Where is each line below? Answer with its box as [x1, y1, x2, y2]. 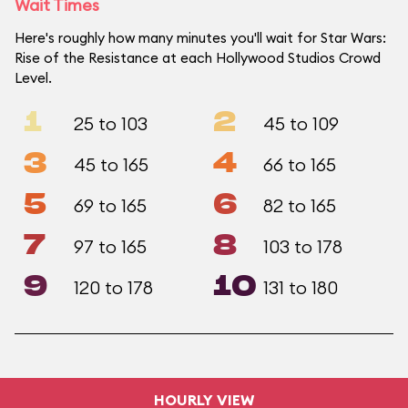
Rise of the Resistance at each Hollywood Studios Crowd [15, 49, 381, 66]
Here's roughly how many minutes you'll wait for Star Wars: [15, 29, 386, 46]
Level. [15, 69, 52, 87]
